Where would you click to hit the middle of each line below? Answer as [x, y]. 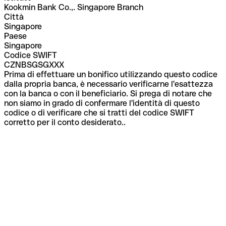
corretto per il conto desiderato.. [65, 122]
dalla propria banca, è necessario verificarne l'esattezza [108, 84]
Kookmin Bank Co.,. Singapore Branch [74, 7]
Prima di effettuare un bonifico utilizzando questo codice [111, 74]
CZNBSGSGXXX [34, 65]
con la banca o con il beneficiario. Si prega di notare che [108, 93]
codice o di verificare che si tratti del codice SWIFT [99, 112]
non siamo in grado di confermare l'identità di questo [102, 103]
